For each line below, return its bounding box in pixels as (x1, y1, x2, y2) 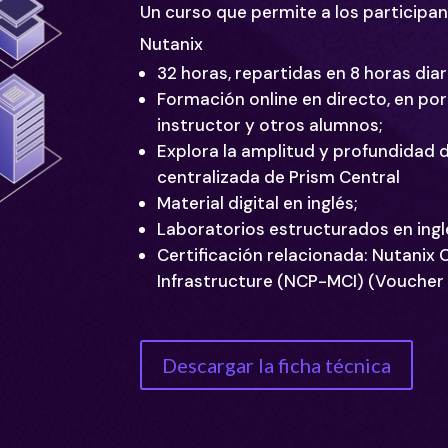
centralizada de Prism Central (157, 165, 401, 188)
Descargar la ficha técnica (162, 353, 392, 378)
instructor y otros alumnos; (157, 113, 383, 136)
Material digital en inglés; (157, 191, 358, 214)
